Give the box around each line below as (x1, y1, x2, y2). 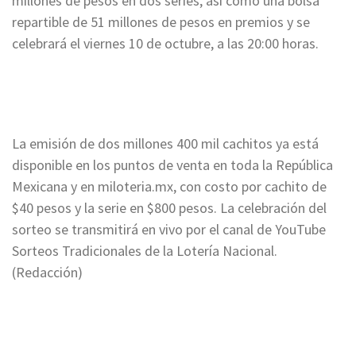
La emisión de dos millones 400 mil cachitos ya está (12, 133, 319, 153)
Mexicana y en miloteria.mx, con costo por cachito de (12, 176, 327, 195)
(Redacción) (12, 262, 83, 281)
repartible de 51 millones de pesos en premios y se (12, 12, 310, 31)
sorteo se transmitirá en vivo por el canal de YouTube (12, 219, 326, 238)
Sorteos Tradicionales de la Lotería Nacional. (12, 241, 277, 260)
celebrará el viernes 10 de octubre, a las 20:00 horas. (12, 33, 319, 52)
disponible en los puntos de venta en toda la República (12, 155, 333, 174)
